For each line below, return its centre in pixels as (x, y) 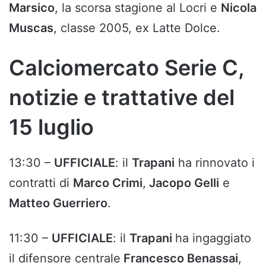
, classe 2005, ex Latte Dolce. (137, 28)
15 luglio (51, 127)
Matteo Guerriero (58, 203)
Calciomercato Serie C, (126, 68)
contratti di (41, 183)
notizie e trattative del (122, 98)
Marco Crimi (108, 183)
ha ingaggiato (213, 238)
